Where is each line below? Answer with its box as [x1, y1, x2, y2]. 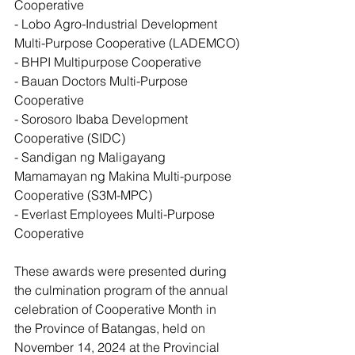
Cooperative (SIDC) [14, 130, 125, 146]
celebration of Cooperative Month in [14, 301, 219, 317]
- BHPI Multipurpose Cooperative [14, 54, 201, 70]
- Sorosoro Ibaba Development [14, 111, 191, 127]
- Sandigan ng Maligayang [14, 149, 169, 165]
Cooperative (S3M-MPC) [14, 187, 152, 203]
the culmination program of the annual [14, 282, 231, 298]
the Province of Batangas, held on [14, 320, 208, 336]
